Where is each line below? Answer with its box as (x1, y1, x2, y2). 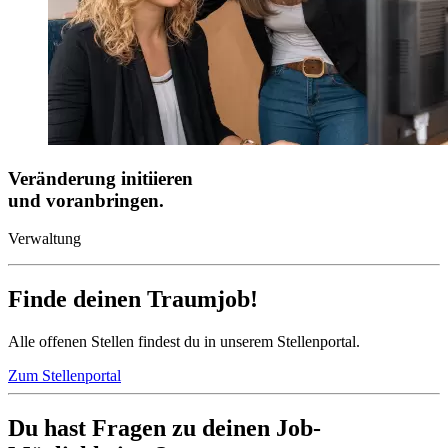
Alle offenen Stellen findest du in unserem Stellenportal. (8, 333, 360, 351)
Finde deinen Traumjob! (8, 286, 258, 313)
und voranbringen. (8, 189, 164, 211)
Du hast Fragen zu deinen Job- (8, 414, 321, 441)
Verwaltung (8, 230, 81, 248)
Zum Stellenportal (8, 367, 121, 385)
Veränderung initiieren (8, 167, 193, 189)
